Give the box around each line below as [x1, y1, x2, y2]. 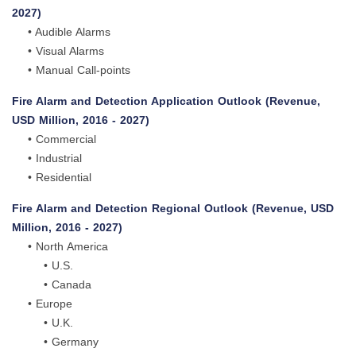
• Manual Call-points [12, 64, 130, 77]
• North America [12, 240, 108, 253]
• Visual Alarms [12, 44, 104, 58]
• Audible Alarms [12, 25, 110, 39]
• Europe [12, 297, 72, 311]
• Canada [12, 278, 91, 292]
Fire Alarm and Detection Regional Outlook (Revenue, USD [12, 202, 334, 215]
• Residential [12, 171, 91, 184]
